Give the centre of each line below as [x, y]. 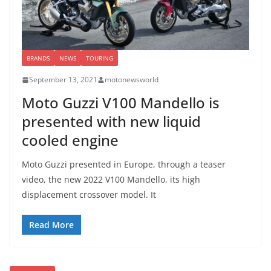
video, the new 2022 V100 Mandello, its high [111, 180]
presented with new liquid [111, 122]
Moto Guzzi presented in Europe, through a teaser [124, 165]
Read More [51, 225]
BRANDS [38, 58]
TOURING [100, 58]
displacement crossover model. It [89, 195]
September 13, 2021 [63, 80]
